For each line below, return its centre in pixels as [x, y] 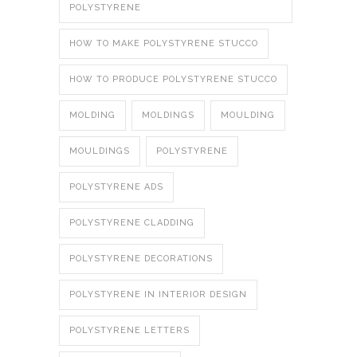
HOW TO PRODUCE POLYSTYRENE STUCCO [173, 79]
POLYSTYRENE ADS [116, 186]
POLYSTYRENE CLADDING [132, 222]
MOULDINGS [100, 151]
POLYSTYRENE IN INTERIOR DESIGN [158, 294]
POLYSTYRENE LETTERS [129, 330]
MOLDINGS [168, 115]
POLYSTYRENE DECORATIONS [141, 258]
